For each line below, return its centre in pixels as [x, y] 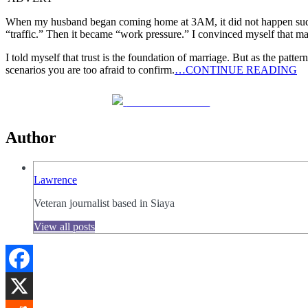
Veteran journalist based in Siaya [104, 203]
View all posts [64, 227]
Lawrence [55, 180]
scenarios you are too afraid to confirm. [90, 70]
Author [31, 138]
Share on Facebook [168, 102]
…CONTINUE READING [236, 70]
